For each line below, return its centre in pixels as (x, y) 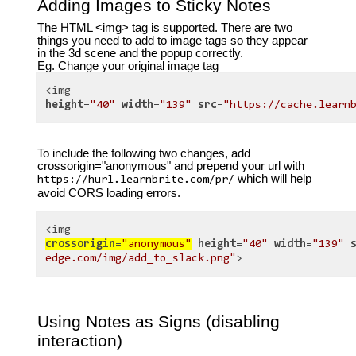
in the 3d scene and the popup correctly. (140, 54)
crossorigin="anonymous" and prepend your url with (170, 166)
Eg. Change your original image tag (128, 66)
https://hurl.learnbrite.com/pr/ (135, 180)
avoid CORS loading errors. (108, 193)
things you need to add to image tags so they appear (172, 41)
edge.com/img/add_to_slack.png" (141, 258)
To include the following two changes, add (143, 153)
